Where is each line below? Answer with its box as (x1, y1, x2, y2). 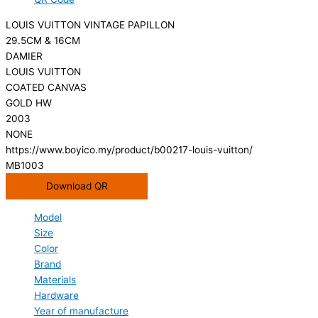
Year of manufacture (34, 305, 128, 317)
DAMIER (6, 50, 43, 62)
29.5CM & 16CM (6, 35, 80, 47)
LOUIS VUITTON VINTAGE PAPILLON (6, 19, 175, 31)
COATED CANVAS (6, 82, 87, 94)
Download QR (45, 180, 108, 192)
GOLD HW (6, 97, 52, 109)
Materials (34, 273, 76, 285)
